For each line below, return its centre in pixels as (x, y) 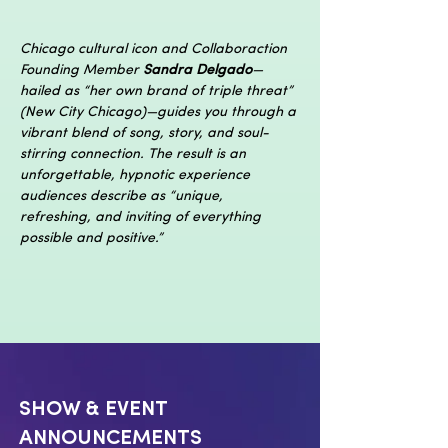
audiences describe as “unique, (123, 196)
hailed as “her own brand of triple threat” (158, 91)
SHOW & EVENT (93, 409)
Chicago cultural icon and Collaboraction (155, 49)
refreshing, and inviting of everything (142, 217)
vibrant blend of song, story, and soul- (144, 133)
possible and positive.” (91, 238)
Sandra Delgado (197, 70)
